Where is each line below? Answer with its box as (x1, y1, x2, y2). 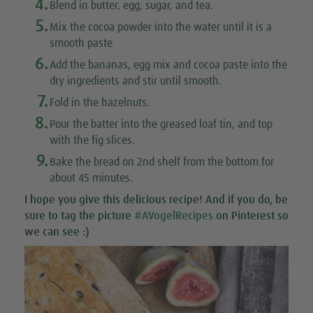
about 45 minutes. (50, 172, 133, 184)
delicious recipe (123, 194, 199, 205)
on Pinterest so (213, 210, 289, 221)
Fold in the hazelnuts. (50, 96, 150, 108)
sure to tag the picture (24, 210, 134, 221)
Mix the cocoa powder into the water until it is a (50, 21, 272, 33)
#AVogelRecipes (134, 210, 213, 221)
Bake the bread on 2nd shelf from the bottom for (50, 156, 274, 168)
